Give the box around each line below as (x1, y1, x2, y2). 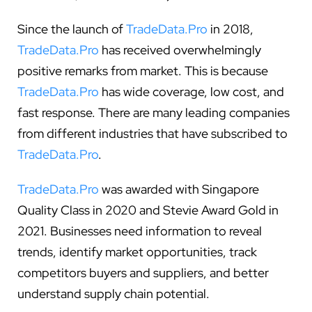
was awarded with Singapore (99, 180, 259, 197)
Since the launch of (17, 20, 126, 37)
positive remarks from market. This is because (17, 62, 268, 79)
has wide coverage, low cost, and (99, 83, 284, 100)
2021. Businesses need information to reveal (17, 222, 262, 239)
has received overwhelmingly (99, 41, 261, 58)
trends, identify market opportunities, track (17, 243, 257, 260)
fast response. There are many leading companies (17, 104, 290, 120)
